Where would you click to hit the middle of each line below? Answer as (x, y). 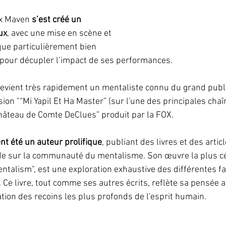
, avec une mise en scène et (60, 34)
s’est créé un (58, 20)
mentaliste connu (135, 88)
